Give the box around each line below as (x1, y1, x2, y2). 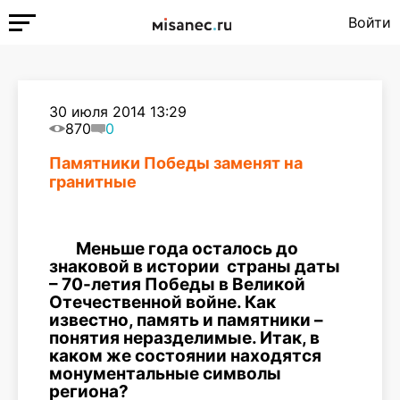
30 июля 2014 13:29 (49, 103, 187, 121)
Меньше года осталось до (76, 238, 298, 259)
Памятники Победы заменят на (49, 154, 303, 172)
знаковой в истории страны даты (49, 256, 340, 277)
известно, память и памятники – (49, 310, 323, 330)
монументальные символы (49, 363, 285, 384)
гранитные (49, 172, 137, 191)
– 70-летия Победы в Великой (49, 274, 305, 295)
